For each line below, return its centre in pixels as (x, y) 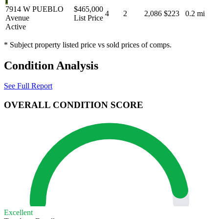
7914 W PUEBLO (34, 9)
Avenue (17, 18)
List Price (88, 18)
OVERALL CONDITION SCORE (74, 105)
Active (16, 26)
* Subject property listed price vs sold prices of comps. (88, 44)
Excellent (18, 213)
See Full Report (28, 86)
